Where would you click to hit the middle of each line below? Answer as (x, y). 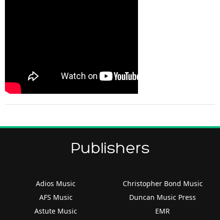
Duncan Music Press (163, 197)
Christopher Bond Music (163, 183)
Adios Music (56, 183)
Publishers (110, 148)
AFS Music (56, 197)
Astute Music (56, 211)
